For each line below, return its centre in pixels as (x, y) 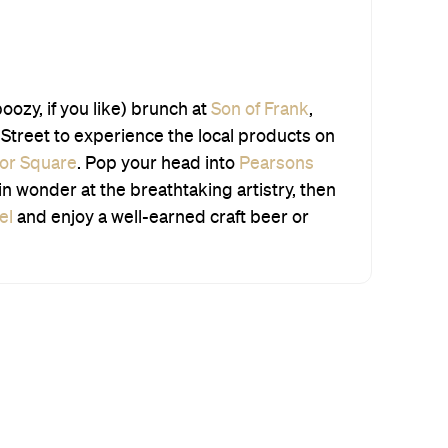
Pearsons (276, 163)
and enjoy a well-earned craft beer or (161, 217)
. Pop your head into (158, 163)
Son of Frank (260, 109)
